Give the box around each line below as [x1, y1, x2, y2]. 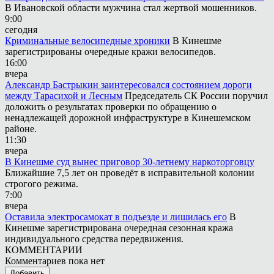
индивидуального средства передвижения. [5, 233, 183, 244]
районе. [5, 123, 37, 134]
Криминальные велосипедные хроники [5, 35, 170, 46]
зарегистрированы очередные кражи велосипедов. [5, 46, 216, 57]
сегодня [5, 24, 37, 35]
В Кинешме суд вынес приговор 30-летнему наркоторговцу [5, 156, 254, 167]
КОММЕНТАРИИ [5, 244, 83, 255]
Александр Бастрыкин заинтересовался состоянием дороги [5, 79, 252, 90]
